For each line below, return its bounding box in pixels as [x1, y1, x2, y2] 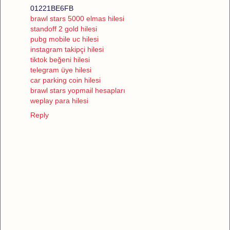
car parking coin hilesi [30, 75, 101, 84]
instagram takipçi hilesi [30, 45, 104, 53]
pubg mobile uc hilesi [30, 34, 99, 43]
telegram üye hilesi [30, 65, 91, 74]
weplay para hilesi [30, 96, 88, 105]
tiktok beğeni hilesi [30, 55, 90, 64]
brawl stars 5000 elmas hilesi [30, 14, 124, 23]
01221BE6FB [30, 4, 73, 12]
